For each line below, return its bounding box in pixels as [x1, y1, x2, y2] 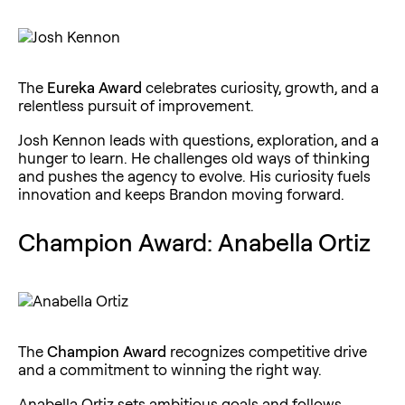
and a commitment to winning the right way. [18, 359, 322, 379]
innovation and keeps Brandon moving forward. [18, 184, 344, 203]
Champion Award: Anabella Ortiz [18, 226, 371, 258]
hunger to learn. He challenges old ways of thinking [18, 147, 370, 167]
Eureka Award [47, 77, 142, 97]
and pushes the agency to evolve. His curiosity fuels [18, 165, 371, 185]
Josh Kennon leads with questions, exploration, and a [18, 129, 379, 149]
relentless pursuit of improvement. [18, 95, 254, 115]
